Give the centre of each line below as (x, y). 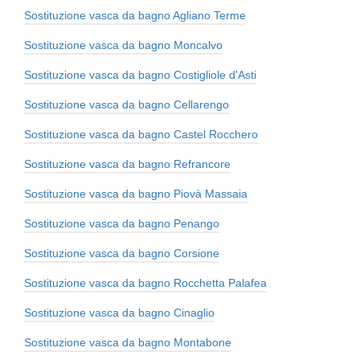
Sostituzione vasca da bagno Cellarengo (127, 105)
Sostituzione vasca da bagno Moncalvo (123, 45)
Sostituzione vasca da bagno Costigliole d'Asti (140, 75)
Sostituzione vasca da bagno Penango (122, 224)
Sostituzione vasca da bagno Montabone (128, 343)
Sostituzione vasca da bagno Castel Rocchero (141, 135)
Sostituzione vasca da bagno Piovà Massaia (136, 194)
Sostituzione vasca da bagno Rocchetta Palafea (145, 283)
